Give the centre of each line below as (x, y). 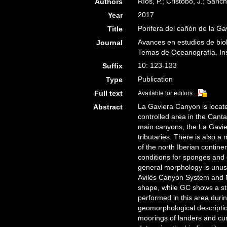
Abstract (108, 107)
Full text (109, 93)
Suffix (113, 66)
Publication (156, 79)
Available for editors (165, 93)
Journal (110, 43)
